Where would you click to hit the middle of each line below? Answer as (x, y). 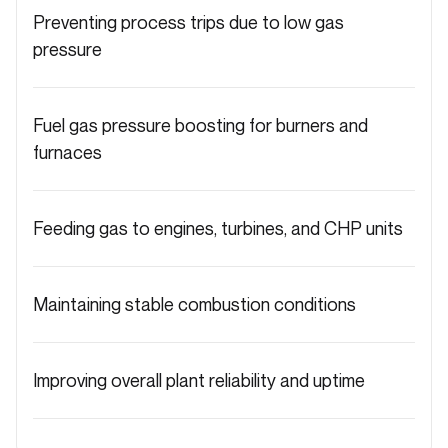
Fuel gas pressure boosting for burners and (200, 124)
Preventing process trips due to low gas (188, 21)
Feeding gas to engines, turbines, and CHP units (218, 227)
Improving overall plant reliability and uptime (199, 379)
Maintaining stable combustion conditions (194, 303)
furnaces (67, 151)
